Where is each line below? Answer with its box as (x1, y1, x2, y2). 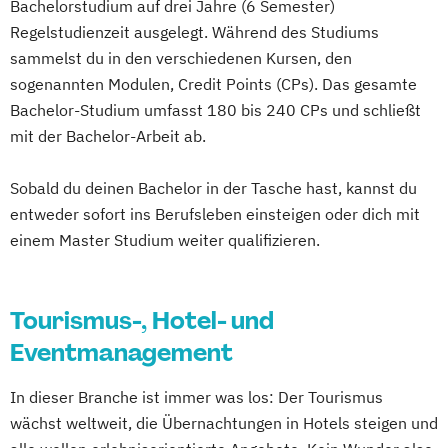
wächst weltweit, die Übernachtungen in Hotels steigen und (10, 412, 438, 433)
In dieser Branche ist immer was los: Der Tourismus (10, 386, 383, 407)
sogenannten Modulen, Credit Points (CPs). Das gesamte (10, 73, 417, 94)
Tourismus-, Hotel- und (10, 304, 274, 336)
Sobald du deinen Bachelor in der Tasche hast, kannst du (10, 177, 417, 198)
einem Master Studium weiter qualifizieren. (10, 229, 320, 250)
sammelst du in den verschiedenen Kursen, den (10, 47, 352, 68)
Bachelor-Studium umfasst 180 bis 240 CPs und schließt (10, 99, 421, 120)
